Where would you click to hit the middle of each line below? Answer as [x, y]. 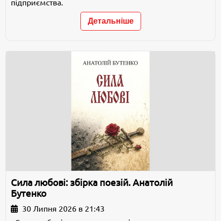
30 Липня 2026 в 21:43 [63, 208]
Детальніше [110, 21]
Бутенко [29, 193]
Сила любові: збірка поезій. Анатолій [92, 183]
